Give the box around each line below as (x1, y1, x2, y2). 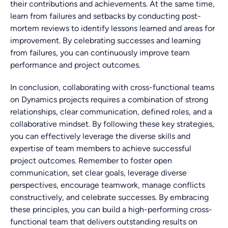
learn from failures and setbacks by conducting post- (10, 11, 201, 21)
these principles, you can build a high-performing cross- (10, 205, 212, 214)
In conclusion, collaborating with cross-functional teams (10, 82, 214, 92)
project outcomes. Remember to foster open (10, 156, 172, 165)
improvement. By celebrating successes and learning (10, 36, 201, 45)
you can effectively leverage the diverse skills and (10, 131, 190, 141)
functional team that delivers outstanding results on (10, 217, 197, 226)
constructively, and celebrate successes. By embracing (10, 192, 209, 202)
